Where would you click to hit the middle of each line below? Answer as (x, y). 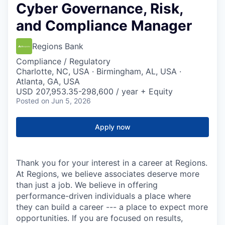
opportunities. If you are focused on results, (99, 218)
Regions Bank (58, 46)
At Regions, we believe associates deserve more (108, 174)
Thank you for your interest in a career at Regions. (112, 163)
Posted (28, 101)
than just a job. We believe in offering (87, 185)
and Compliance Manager (104, 26)
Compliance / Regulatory (63, 61)
